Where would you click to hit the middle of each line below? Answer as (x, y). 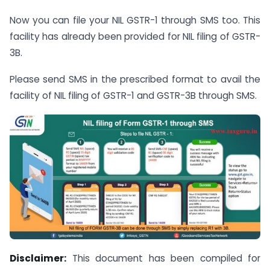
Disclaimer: (38, 258)
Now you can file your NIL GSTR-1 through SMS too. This (135, 20)
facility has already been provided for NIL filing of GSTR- (135, 36)
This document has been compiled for (163, 258)
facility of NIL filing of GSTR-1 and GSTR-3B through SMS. (133, 96)
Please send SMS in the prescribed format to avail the (135, 80)
